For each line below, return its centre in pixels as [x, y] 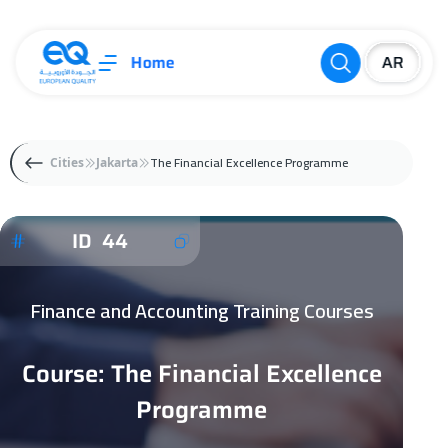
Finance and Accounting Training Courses [201, 311]
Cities [67, 163]
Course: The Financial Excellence [201, 374]
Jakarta [117, 163]
